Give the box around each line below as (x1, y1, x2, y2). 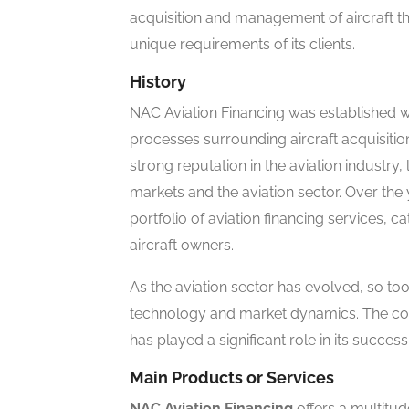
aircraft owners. (130, 236, 234, 255)
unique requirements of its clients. (130, 36, 355, 54)
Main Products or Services (130, 368, 334, 388)
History (130, 72, 186, 92)
